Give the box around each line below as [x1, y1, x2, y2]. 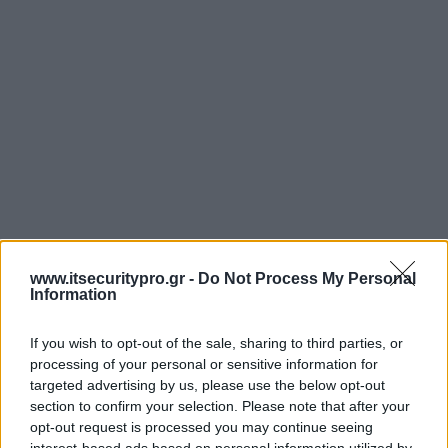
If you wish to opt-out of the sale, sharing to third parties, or [30, 334, 403, 351]
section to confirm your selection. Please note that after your [30, 397, 410, 414]
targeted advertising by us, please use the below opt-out [30, 376, 385, 393]
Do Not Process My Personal [198, 269, 416, 287]
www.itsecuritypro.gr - [30, 269, 198, 287]
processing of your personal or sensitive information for [30, 355, 378, 372]
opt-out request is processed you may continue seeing [30, 418, 373, 435]
